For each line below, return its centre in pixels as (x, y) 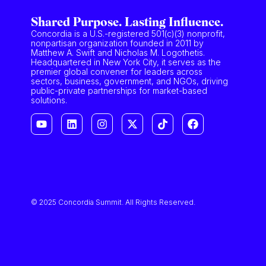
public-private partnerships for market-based (119, 90)
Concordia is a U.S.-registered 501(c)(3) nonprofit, (128, 33)
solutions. (49, 100)
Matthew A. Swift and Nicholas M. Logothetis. (118, 52)
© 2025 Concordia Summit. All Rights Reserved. (113, 202)
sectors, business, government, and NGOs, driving (129, 81)
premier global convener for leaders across (117, 71)
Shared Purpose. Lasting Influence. (127, 23)
